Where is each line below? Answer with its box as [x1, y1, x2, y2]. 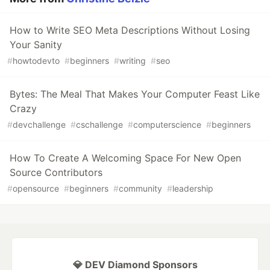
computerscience [133, 119, 201, 130]
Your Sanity [10, 38, 62, 51]
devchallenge [13, 119, 66, 130]
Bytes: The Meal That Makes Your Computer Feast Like [10, 87, 260, 100]
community [119, 183, 162, 193]
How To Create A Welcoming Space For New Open [10, 151, 241, 164]
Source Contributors [10, 166, 102, 178]
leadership [172, 183, 213, 193]
